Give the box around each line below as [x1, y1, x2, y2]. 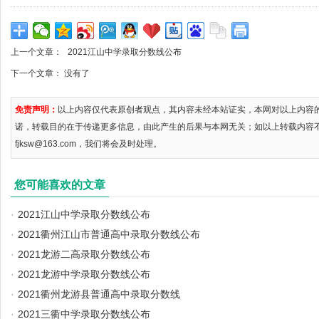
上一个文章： [11, 47, 64, 57]
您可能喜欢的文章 [14, 179, 105, 191]
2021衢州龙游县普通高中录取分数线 [18, 288, 180, 300]
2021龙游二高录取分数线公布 [18, 249, 150, 260]
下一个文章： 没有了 [11, 68, 90, 78]
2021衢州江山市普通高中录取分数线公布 [18, 229, 200, 240]
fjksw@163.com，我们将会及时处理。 [15, 139, 162, 149]
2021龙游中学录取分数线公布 [18, 268, 150, 280]
